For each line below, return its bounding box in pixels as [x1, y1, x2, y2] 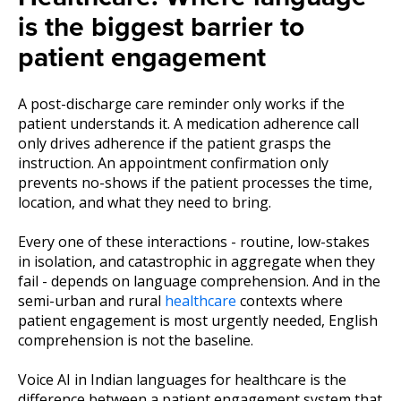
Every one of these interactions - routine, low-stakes [18, 231, 370, 252]
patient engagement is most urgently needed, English [18, 310, 378, 330]
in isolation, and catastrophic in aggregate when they [18, 251, 375, 271]
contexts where [240, 290, 343, 311]
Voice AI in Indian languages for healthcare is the [18, 370, 346, 390]
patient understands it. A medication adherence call [18, 113, 359, 133]
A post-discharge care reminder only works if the [18, 93, 345, 114]
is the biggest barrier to [18, 11, 304, 45]
